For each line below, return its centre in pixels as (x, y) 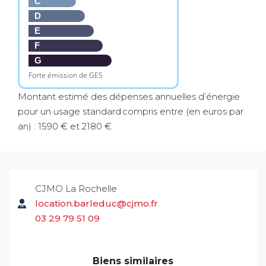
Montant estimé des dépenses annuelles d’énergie (129, 96)
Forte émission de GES (66, 75)
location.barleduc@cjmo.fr (96, 203)
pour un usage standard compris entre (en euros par (131, 111)
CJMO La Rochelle (76, 189)
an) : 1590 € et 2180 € (65, 126)
